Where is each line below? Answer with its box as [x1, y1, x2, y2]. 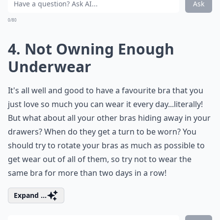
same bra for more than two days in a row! [8, 167, 166, 178]
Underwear [8, 56, 91, 77]
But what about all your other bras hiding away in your [8, 112, 211, 123]
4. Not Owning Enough [8, 39, 174, 59]
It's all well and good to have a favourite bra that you [8, 85, 203, 96]
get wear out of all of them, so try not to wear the [8, 154, 192, 165]
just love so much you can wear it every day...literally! [8, 99, 203, 110]
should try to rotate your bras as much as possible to [8, 140, 205, 151]
